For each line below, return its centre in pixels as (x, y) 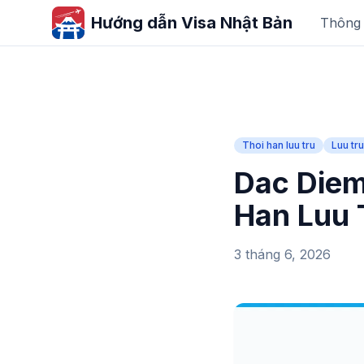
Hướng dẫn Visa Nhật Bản (192, 23)
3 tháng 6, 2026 (282, 254)
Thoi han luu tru (279, 145)
